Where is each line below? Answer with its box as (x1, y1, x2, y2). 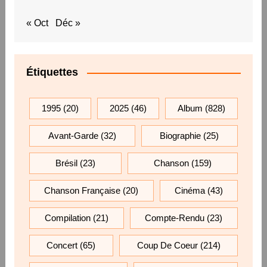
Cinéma (174, 185, 205, 196)
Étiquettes (26, 66, 78, 79)
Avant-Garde (48, 131, 98, 141)
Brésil (55, 158, 77, 169)
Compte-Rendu (145, 213, 205, 223)
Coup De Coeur (136, 240, 198, 251)
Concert (46, 240, 78, 251)
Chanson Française (44, 185, 121, 196)
